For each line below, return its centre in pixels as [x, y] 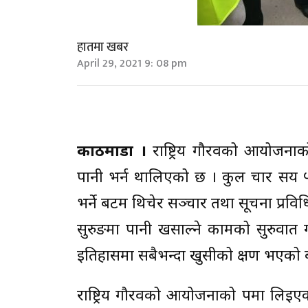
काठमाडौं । [112, 152]
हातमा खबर [103, 47]
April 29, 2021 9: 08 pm [132, 63]
